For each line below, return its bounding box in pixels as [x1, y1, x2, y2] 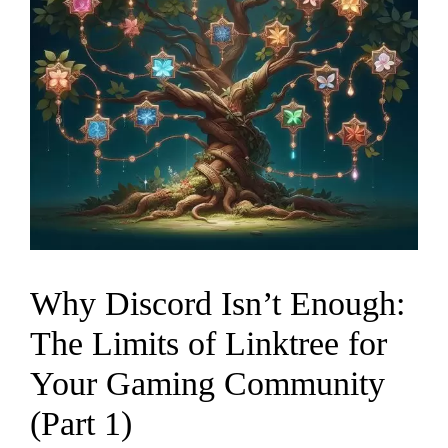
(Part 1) [30, 404, 132, 442]
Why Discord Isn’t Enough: [30, 284, 405, 322]
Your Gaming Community [30, 364, 385, 402]
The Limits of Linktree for [30, 324, 387, 362]
